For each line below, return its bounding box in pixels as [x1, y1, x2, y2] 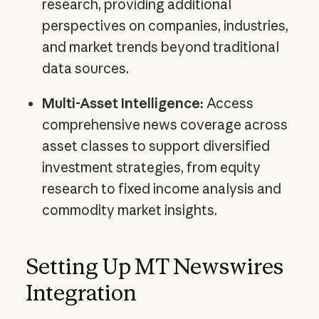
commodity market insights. [41, 201, 217, 219]
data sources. [41, 60, 129, 78]
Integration [25, 279, 137, 305]
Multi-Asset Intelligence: [41, 94, 204, 112]
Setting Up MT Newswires [25, 253, 283, 279]
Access [203, 94, 253, 112]
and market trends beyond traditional [41, 38, 279, 56]
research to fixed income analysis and [41, 179, 281, 197]
